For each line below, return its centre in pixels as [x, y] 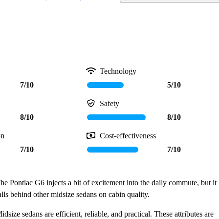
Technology [118, 71]
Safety [109, 104]
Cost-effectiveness [128, 136]
